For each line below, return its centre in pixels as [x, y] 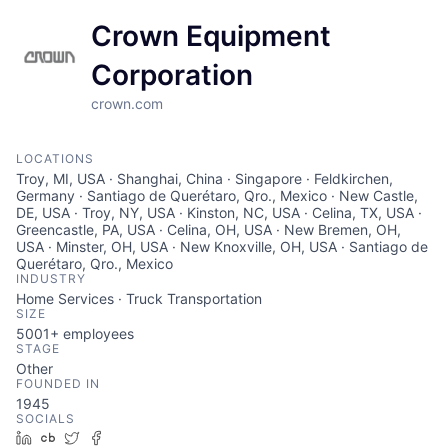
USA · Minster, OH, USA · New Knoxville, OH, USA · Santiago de [222, 246]
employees [96, 333]
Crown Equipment [210, 36]
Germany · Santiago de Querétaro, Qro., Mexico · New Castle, [217, 195]
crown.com [126, 103]
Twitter [109, 437]
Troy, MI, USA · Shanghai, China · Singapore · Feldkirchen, [204, 178]
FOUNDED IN [58, 383]
